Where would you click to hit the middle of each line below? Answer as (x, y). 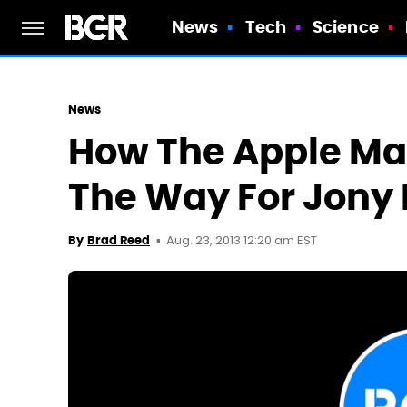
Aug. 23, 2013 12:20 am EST (242, 241)
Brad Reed (119, 240)
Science (346, 27)
